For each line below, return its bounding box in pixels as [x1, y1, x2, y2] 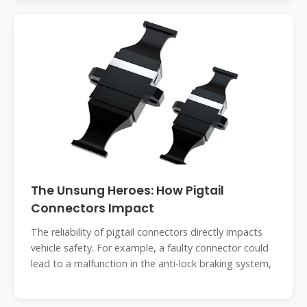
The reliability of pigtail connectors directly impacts [31, 225, 262, 238]
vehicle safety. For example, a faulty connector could [31, 241, 269, 254]
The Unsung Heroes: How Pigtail [31, 182, 224, 199]
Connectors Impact [31, 200, 154, 217]
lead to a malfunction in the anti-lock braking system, [31, 257, 271, 270]
